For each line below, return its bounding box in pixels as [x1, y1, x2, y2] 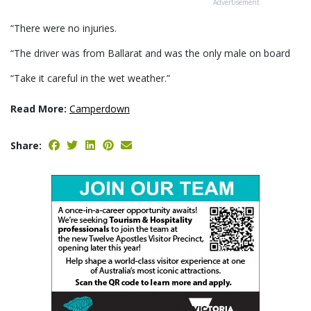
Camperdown [69, 102, 130, 116]
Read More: [10, 102, 67, 116]
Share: [10, 139, 42, 153]
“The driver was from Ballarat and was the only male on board [10, 47, 290, 60]
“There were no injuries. [10, 22, 117, 35]
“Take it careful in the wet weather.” [10, 72, 170, 85]
